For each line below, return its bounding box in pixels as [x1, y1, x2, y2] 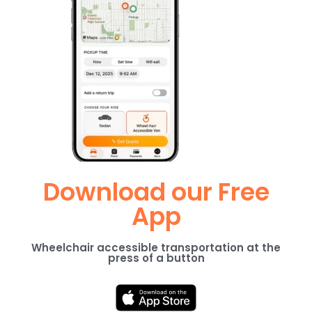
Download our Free [42, 175, 270, 210]
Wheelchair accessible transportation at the [31, 240, 281, 256]
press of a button [107, 251, 205, 266]
